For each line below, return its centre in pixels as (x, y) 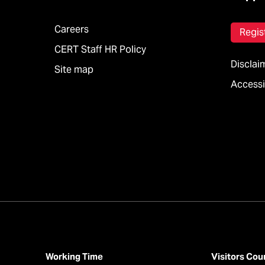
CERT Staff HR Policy (100, 49)
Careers (72, 29)
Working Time (74, 256)
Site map (74, 70)
